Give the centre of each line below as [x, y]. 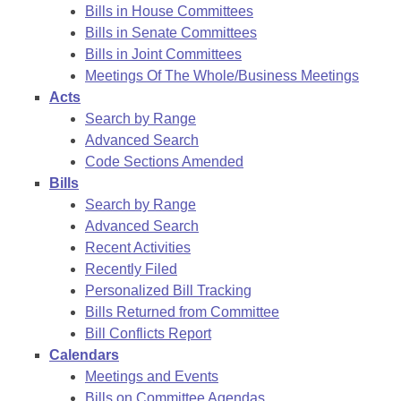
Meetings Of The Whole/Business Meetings [222, 76]
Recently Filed [131, 269]
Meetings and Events [152, 376]
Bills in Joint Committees [163, 54]
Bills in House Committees [169, 11]
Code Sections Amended [164, 162]
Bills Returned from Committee [182, 312]
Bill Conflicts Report [148, 333]
